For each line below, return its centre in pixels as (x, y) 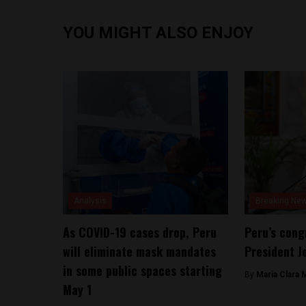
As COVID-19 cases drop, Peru (140, 232)
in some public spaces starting (142, 270)
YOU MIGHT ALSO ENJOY (158, 33)
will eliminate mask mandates (139, 251)
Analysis (90, 201)
